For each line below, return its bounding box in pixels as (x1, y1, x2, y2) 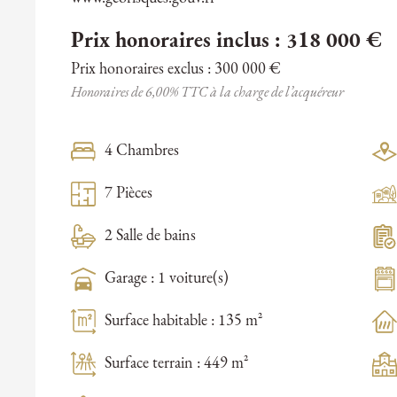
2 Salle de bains (105, 228, 196, 245)
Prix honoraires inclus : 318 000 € (71, 31, 382, 53)
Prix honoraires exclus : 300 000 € (71, 61, 281, 79)
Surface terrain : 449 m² (105, 355, 248, 373)
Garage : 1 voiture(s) (105, 270, 229, 288)
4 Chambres (105, 143, 179, 160)
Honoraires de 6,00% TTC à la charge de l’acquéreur (71, 86, 344, 101)
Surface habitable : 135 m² (105, 313, 262, 331)
